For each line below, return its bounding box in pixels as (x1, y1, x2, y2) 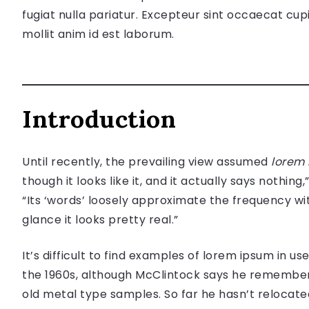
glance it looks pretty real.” (22, 211, 179, 228)
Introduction (22, 103, 176, 134)
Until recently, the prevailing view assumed (22, 153, 271, 170)
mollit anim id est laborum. (22, 26, 175, 42)
